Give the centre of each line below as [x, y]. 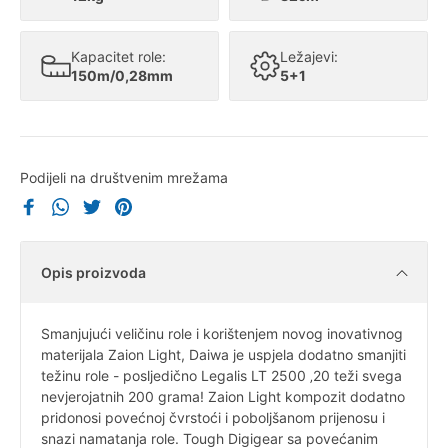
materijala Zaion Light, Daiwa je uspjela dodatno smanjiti [223, 354]
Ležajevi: [309, 57]
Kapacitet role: [118, 57]
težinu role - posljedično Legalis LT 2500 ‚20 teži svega [221, 375]
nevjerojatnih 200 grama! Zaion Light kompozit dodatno [223, 396]
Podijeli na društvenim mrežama [124, 178]
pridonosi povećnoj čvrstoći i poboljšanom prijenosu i [213, 417]
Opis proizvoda [93, 272]
